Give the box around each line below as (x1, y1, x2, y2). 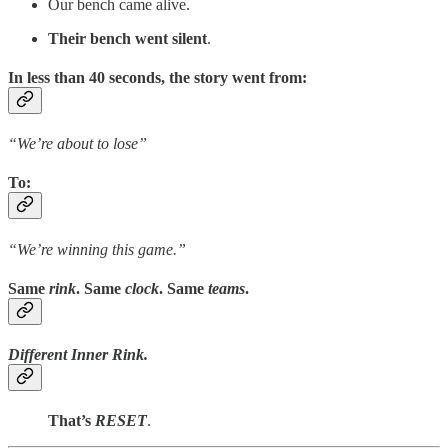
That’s (48, 412, 95, 430)
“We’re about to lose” (8, 135, 147, 153)
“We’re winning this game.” (8, 240, 186, 258)
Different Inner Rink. (8, 346, 148, 364)
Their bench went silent (48, 29, 207, 47)
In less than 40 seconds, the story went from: (8, 68, 307, 86)
